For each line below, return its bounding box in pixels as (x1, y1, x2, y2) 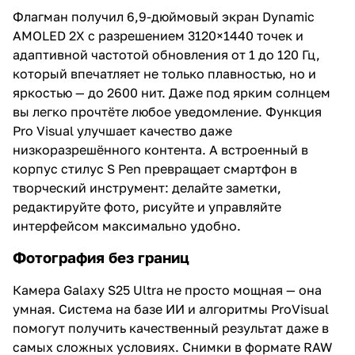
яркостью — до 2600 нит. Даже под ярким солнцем (13, 84, 330, 101)
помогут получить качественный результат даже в (13, 319, 329, 336)
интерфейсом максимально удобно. (13, 217, 241, 234)
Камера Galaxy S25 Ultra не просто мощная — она (13, 281, 322, 298)
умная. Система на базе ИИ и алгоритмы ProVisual (13, 300, 329, 317)
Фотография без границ (13, 248, 189, 266)
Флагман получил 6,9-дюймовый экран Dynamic (13, 8, 315, 25)
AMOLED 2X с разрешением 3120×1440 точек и (13, 27, 303, 44)
